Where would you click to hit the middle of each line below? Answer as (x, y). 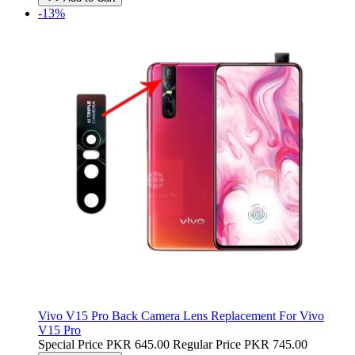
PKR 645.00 (138, 344)
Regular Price (207, 344)
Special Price (71, 344)
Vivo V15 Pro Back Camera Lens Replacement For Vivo (181, 315)
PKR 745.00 (276, 344)
